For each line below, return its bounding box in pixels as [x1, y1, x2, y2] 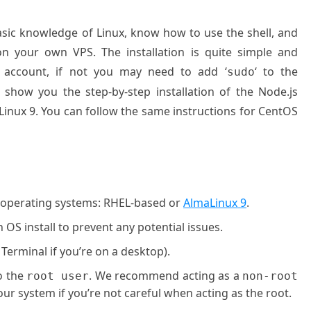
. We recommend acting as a [89, 268, 242, 283]
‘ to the [254, 64, 299, 79]
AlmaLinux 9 [183, 195, 246, 210]
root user [26, 269, 90, 283]
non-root [242, 269, 298, 283]
